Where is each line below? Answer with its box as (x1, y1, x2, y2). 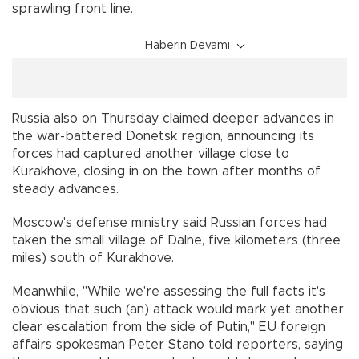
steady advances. (12, 183, 119, 196)
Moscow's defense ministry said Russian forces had (12, 216, 327, 230)
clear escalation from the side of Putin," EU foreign (12, 321, 325, 334)
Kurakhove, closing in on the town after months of (12, 165, 321, 179)
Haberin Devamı (145, 40, 230, 52)
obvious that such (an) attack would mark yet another (12, 303, 344, 317)
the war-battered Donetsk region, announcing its (12, 130, 314, 143)
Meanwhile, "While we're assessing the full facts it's (12, 285, 325, 299)
